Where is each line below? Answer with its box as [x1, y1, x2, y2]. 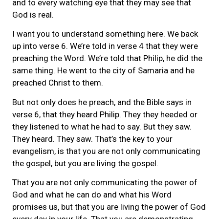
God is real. [12, 9, 54, 20]
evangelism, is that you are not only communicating [12, 146, 200, 156]
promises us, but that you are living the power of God [12, 202, 206, 212]
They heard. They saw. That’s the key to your [12, 133, 173, 144]
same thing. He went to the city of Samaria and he [12, 66, 195, 76]
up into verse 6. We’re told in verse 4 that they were [12, 41, 198, 51]
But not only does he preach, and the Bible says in [12, 97, 192, 107]
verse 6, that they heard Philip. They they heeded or [12, 109, 197, 119]
